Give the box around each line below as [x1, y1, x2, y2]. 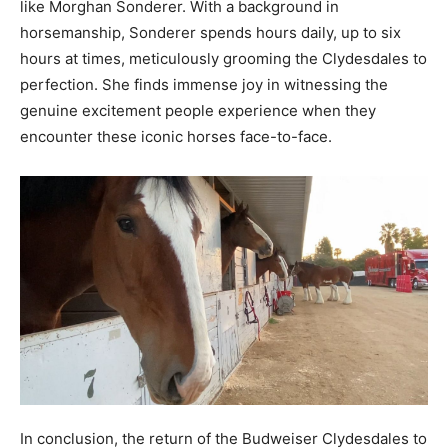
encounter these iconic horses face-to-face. [20, 126, 332, 146]
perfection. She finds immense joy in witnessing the [20, 74, 388, 94]
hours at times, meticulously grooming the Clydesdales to [20, 48, 427, 68]
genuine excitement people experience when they [20, 100, 376, 120]
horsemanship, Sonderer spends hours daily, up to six [20, 22, 401, 42]
